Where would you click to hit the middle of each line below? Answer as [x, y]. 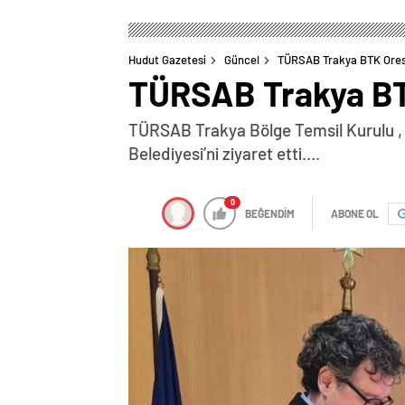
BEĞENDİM [270, 213]
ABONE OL [355, 213]
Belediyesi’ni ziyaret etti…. [224, 153]
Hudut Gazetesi [167, 60]
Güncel [242, 60]
